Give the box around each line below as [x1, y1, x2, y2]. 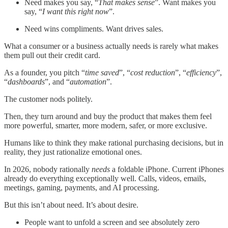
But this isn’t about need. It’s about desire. [4, 200, 138, 209]
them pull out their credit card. [4, 50, 100, 60]
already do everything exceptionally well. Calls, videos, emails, [4, 174, 206, 183]
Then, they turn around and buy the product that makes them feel [4, 111, 212, 121]
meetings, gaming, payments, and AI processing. [4, 183, 159, 192]
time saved [85, 68, 119, 77]
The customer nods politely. [4, 94, 93, 103]
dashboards [8, 77, 45, 86]
